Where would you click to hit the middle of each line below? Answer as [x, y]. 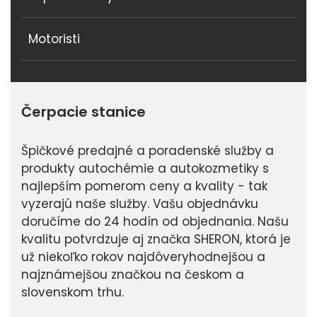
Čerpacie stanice [83, 112]
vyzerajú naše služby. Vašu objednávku [140, 204]
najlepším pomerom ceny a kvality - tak [144, 186]
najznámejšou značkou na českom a [133, 275]
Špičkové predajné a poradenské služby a [148, 151]
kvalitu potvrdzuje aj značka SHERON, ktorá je [156, 240]
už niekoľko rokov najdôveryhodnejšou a [143, 257]
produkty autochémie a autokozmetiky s [145, 169]
